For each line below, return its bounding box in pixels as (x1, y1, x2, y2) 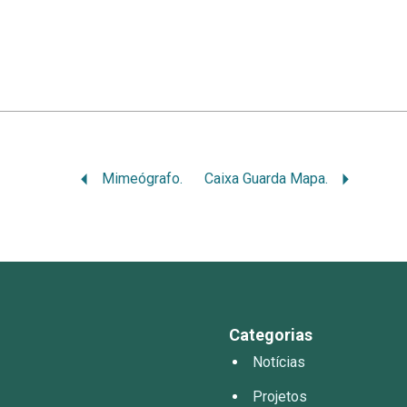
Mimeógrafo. (102, 170, 184, 188)
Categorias (229, 325, 313, 345)
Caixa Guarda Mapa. (204, 170, 329, 188)
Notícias (253, 353, 305, 372)
